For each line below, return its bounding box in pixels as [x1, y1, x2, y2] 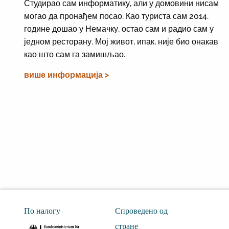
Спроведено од [114, 206, 168, 216]
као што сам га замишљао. [24, 49, 125, 59]
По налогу [24, 206, 60, 216]
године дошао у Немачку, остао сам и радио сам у [24, 24, 214, 34]
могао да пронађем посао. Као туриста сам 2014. [24, 11, 209, 21]
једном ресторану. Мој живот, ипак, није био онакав [24, 36, 218, 47]
